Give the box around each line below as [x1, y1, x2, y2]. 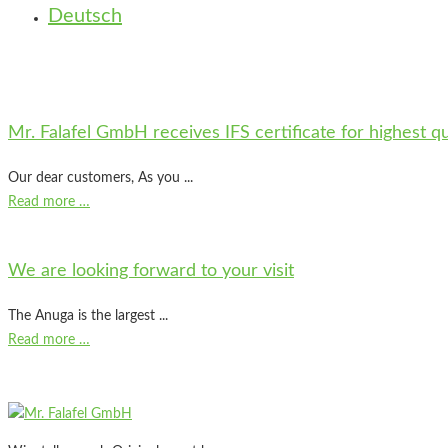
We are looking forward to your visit [8, 261, 294, 280]
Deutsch [48, 6, 122, 26]
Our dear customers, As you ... [8, 170, 193, 185]
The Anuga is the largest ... [8, 308, 168, 323]
